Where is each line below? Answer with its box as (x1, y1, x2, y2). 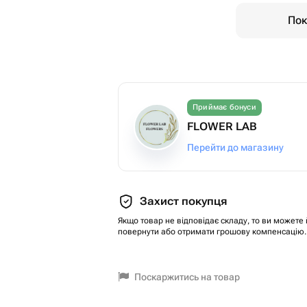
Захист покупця (140, 195, 227, 208)
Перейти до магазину (187, 142, 284, 153)
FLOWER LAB (187, 120, 257, 133)
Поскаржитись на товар (134, 271, 240, 282)
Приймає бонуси (193, 103, 256, 112)
